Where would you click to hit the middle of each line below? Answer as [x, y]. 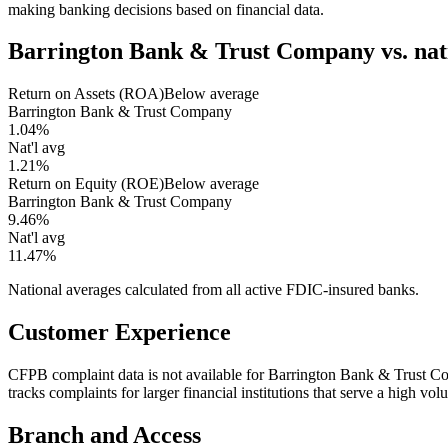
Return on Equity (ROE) [86, 184]
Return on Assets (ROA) [86, 94]
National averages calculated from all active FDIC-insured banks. [213, 290]
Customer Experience [119, 332]
